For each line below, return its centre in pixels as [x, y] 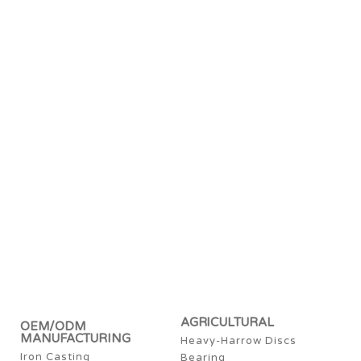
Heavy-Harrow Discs [239, 340]
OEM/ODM [53, 326]
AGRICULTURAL [227, 322]
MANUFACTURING [75, 338]
